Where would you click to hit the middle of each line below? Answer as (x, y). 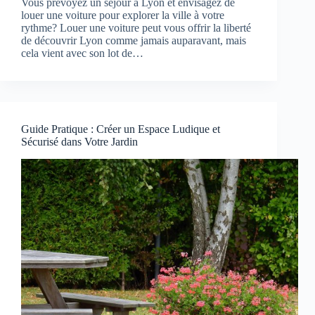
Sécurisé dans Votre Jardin (79, 142)
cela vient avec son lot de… (82, 53)
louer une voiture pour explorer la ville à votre (123, 15)
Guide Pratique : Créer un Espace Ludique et (121, 129)
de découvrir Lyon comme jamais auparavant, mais (134, 41)
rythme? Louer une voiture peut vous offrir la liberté (136, 28)
